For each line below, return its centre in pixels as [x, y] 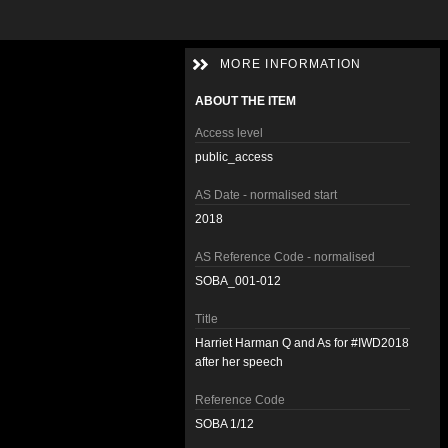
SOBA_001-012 [238, 281]
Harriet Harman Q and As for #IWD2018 [302, 343]
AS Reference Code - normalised [285, 257]
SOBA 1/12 [224, 424]
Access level [229, 133]
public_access [234, 157]
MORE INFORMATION [291, 64]
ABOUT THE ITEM [245, 101]
